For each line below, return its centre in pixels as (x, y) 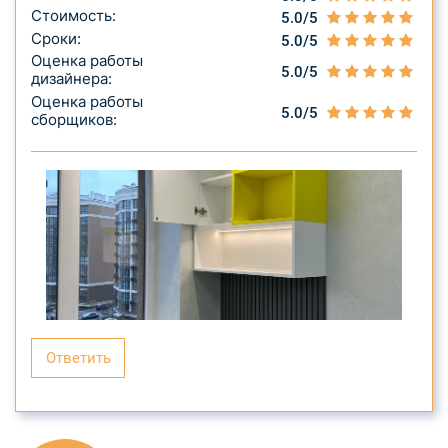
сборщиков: (74, 119)
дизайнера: (71, 79)
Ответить (78, 357)
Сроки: (56, 38)
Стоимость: (73, 16)
